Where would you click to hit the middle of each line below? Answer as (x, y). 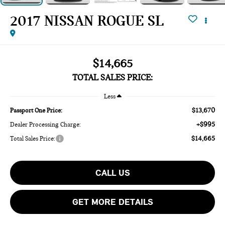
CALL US (113, 173)
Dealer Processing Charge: (46, 124)
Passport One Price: (36, 110)
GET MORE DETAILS (113, 202)
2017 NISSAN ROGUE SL (87, 20)
